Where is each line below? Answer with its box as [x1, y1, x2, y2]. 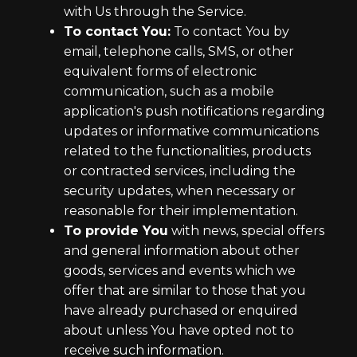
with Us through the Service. [64, 4, 246, 19]
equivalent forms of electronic [64, 64, 257, 79]
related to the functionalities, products [64, 143, 311, 159]
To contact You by [171, 24, 289, 39]
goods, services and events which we [64, 263, 296, 278]
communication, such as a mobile [64, 84, 274, 99]
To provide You [64, 223, 168, 238]
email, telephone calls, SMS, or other [64, 44, 294, 59]
